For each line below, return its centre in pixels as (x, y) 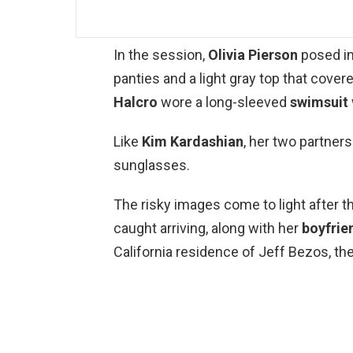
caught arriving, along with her (208, 228)
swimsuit (319, 102)
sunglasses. (152, 165)
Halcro (136, 102)
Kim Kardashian (193, 141)
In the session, (161, 54)
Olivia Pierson (253, 54)
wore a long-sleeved (224, 102)
